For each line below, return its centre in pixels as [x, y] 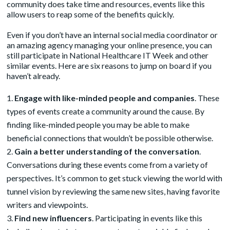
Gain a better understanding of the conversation [107, 151]
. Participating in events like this [147, 218]
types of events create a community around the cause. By [106, 111]
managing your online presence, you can [143, 45]
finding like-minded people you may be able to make [98, 124]
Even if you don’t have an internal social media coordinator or [112, 35]
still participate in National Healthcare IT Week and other [108, 55]
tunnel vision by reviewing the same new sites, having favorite [113, 191]
